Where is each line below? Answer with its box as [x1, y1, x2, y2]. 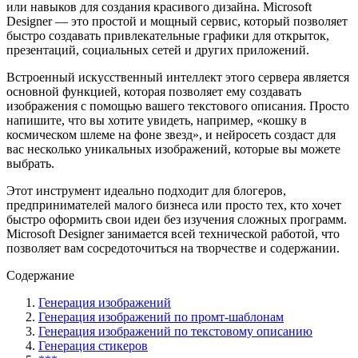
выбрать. [6, 156, 54, 170]
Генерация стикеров [38, 338, 148, 352]
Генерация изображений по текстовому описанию [38, 324, 312, 338]
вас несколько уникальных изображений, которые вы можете [6, 141, 340, 156]
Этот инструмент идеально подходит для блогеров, [6, 183, 286, 197]
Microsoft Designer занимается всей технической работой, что [6, 226, 340, 241]
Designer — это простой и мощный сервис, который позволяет [6, 14, 348, 28]
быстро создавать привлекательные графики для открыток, [6, 28, 329, 42]
